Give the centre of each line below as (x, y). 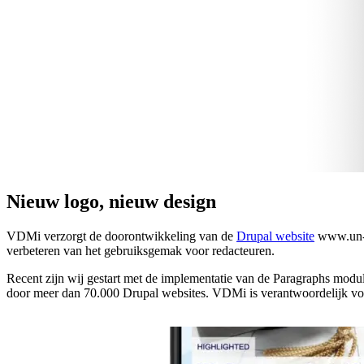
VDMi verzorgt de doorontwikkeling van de (121, 236)
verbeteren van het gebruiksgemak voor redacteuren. (141, 251)
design (190, 202)
